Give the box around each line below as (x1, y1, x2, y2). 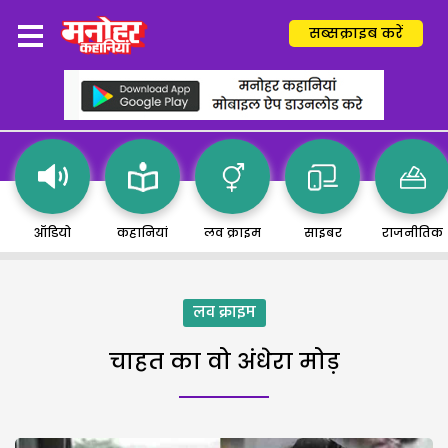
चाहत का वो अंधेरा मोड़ (108, 346, 340, 377)
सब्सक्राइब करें (309, 23, 403, 43)
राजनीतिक (382, 224, 443, 241)
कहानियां (117, 224, 168, 241)
